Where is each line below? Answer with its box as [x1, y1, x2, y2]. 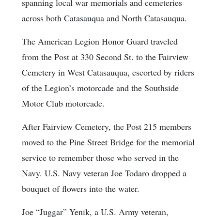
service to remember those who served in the [22, 151, 179, 163]
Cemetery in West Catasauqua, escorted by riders [22, 66, 194, 78]
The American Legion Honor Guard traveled [22, 35, 178, 47]
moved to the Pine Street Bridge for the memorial [22, 136, 195, 148]
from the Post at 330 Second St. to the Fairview [22, 50, 188, 62]
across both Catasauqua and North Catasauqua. [22, 12, 187, 24]
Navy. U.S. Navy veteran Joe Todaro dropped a [22, 167, 186, 179]
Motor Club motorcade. [22, 97, 105, 109]
